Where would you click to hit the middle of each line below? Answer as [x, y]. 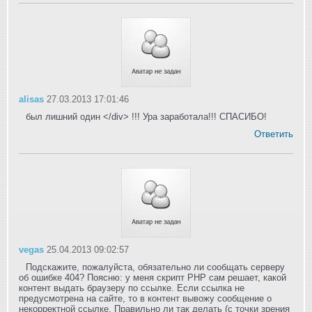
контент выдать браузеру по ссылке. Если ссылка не [132, 288]
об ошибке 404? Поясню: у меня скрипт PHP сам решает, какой [153, 278]
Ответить [274, 134]
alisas [31, 100]
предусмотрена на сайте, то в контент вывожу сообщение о [145, 299]
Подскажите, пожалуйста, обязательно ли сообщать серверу [155, 267]
